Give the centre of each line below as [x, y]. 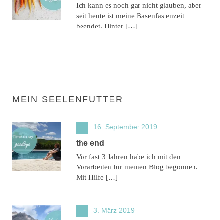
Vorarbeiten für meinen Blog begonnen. [137, 167]
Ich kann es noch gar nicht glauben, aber [139, 5]
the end [90, 143]
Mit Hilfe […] [97, 177]
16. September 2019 [125, 126]
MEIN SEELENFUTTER [68, 99]
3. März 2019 [114, 210]
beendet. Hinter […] [107, 26]
